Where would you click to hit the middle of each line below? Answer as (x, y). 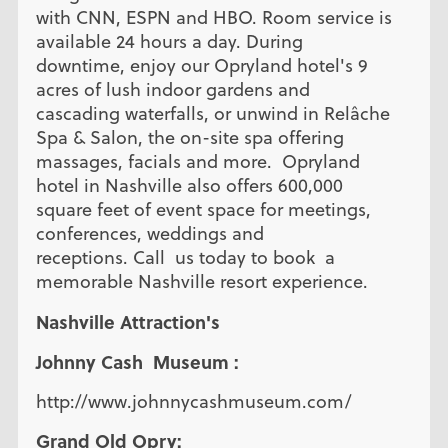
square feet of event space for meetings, (203, 210)
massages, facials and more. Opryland (197, 162)
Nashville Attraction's (132, 321)
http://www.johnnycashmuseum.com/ (196, 402)
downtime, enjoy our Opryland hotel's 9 (201, 66)
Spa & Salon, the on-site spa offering (189, 138)
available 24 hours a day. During (169, 42)
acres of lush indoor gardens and (172, 90)
